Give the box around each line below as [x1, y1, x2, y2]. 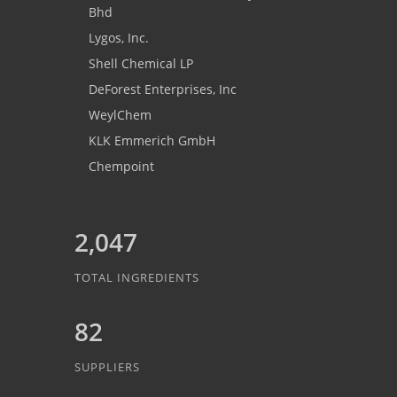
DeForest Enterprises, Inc [89, 81, 237, 98]
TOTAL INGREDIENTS [74, 269, 199, 286]
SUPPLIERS [74, 359, 140, 376]
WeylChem [89, 106, 152, 124]
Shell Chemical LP [89, 55, 193, 73]
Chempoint [89, 158, 154, 175]
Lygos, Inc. [89, 29, 149, 47]
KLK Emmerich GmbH [89, 132, 215, 150]
